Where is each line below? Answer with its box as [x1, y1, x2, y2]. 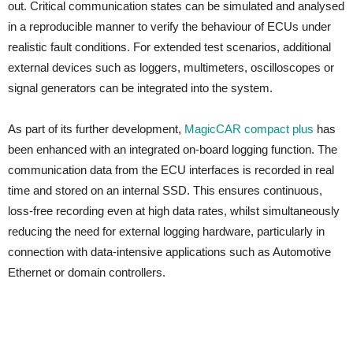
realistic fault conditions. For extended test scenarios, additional [8, 39, 331, 54]
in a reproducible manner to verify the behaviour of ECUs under [8, 19, 331, 33]
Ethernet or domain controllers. [8, 265, 165, 279]
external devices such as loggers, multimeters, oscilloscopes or [8, 60, 334, 74]
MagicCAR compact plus [184, 121, 314, 136]
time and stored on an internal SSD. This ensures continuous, [8, 183, 322, 197]
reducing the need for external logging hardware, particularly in [8, 224, 325, 238]
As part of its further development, [8, 121, 184, 136]
